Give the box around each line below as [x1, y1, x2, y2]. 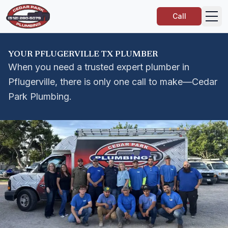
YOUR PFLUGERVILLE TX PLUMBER [8, 50, 158, 59]
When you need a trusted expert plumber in [8, 62, 189, 72]
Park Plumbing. [8, 91, 72, 102]
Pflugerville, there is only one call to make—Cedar [8, 76, 217, 87]
